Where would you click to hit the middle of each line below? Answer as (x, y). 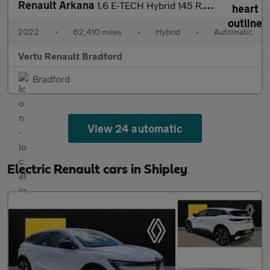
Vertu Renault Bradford (70, 56)
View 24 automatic (135, 129)
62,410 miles (97, 32)
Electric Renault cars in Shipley (97, 170)
